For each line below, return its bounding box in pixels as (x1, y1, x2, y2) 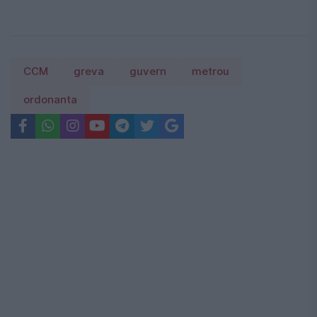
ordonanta (23, 93, 77, 106)
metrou (192, 64, 229, 78)
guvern (129, 64, 166, 78)
